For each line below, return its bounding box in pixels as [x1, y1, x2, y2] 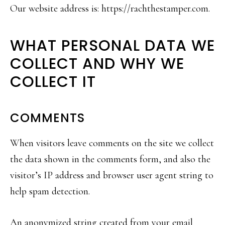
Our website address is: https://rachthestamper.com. [10, 3, 210, 15]
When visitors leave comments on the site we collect [10, 137, 214, 149]
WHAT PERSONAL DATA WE [10, 35, 215, 56]
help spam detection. [10, 185, 90, 197]
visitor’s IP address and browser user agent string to [10, 169, 213, 181]
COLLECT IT [10, 71, 96, 92]
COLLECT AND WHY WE [10, 53, 184, 74]
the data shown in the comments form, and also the [10, 153, 210, 165]
